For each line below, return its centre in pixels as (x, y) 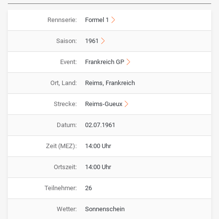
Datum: (66, 125)
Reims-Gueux (104, 104)
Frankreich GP (105, 62)
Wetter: (66, 209)
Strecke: (65, 104)
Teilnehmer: (60, 188)
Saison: (66, 41)
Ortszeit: (65, 167)
